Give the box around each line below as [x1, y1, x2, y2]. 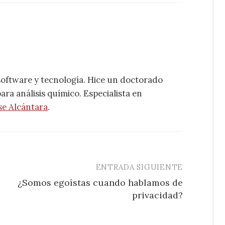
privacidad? [132, 189, 183, 201]
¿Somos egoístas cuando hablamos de [18, 176, 183, 188]
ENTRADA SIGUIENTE [95, 162, 183, 172]
